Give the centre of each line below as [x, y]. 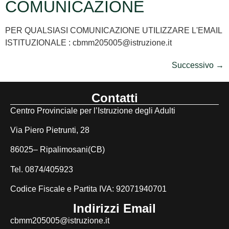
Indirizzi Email [114, 209]
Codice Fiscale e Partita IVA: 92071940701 [88, 189]
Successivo [194, 65]
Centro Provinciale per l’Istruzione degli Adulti [93, 110]
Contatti [114, 98]
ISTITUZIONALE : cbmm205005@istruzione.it [88, 42]
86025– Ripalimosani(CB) [58, 150]
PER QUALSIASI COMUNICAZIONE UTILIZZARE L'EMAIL [113, 30]
